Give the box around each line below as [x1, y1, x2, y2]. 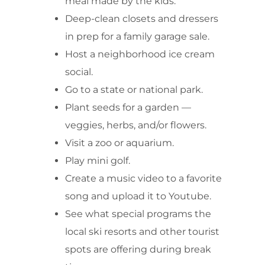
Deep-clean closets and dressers [65, 12, 218, 24]
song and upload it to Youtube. [65, 190, 211, 202]
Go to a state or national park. [65, 83, 203, 95]
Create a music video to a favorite [65, 172, 222, 184]
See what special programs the [65, 208, 211, 219]
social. [65, 66, 93, 77]
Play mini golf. [65, 154, 130, 166]
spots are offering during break [65, 243, 211, 255]
